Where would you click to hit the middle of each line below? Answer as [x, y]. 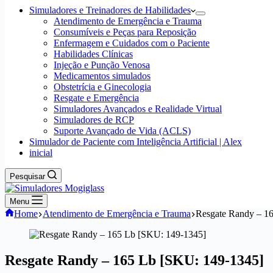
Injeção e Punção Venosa [102, 65]
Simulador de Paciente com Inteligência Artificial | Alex [136, 142]
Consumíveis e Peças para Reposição [125, 32]
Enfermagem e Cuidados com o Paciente [132, 43]
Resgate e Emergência [96, 98]
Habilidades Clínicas [93, 54]
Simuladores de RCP [94, 120]
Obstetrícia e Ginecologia [102, 87]
